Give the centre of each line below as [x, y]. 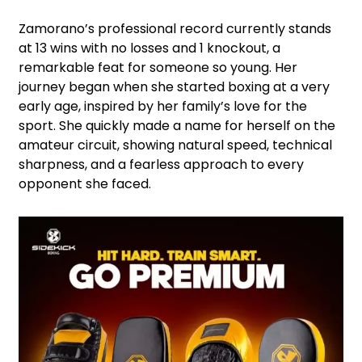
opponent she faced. [85, 183]
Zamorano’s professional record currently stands [175, 28]
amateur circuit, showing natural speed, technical [175, 145]
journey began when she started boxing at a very [174, 86]
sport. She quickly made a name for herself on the [177, 125]
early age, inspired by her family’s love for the [163, 106]
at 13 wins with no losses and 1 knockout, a [149, 48]
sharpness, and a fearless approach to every [161, 164]
